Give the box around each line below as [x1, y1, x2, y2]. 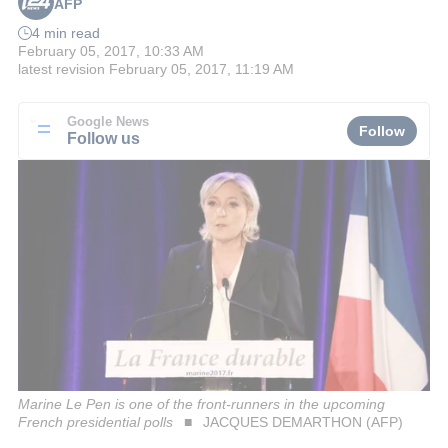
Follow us [67, 128, 140, 147]
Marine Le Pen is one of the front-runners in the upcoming [18, 395, 385, 412]
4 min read [32, 25, 100, 42]
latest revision [18, 61, 105, 78]
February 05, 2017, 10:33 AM [18, 43, 204, 60]
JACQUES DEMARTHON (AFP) [202, 413, 403, 430]
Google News [67, 114, 149, 129]
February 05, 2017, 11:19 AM [109, 61, 294, 78]
